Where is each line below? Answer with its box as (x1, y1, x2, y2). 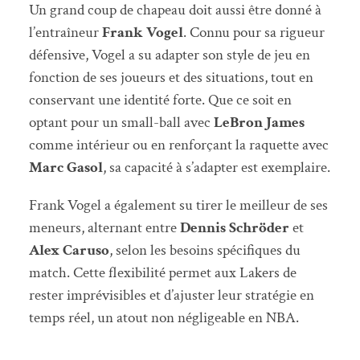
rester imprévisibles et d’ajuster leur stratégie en (28, 285, 314, 306)
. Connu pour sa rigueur (182, 22, 325, 43)
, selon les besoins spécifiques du (108, 240, 301, 261)
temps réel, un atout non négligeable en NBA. (28, 308, 299, 329)
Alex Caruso (28, 240, 109, 261)
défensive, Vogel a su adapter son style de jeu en (28, 44, 310, 65)
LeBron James (213, 112, 305, 133)
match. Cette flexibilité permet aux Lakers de (28, 263, 297, 284)
